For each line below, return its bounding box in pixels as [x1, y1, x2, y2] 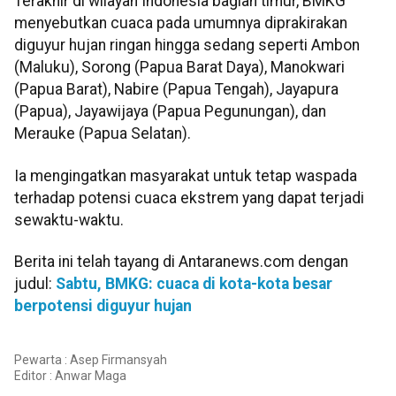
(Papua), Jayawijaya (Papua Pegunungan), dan [14, 103, 326, 121]
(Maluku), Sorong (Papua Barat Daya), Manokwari [14, 58, 345, 77]
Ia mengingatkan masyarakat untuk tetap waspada [14, 166, 357, 185]
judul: [14, 275, 56, 293]
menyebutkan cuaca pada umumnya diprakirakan [14, 14, 347, 33]
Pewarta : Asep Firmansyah [14, 352, 167, 367]
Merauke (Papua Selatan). [14, 125, 191, 143]
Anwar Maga [55, 368, 126, 383]
